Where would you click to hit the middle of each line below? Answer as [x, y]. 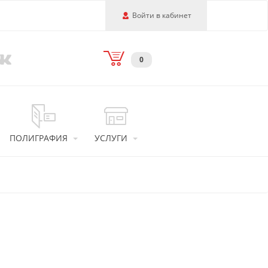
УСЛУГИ [111, 138]
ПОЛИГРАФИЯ [39, 138]
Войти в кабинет [162, 15]
